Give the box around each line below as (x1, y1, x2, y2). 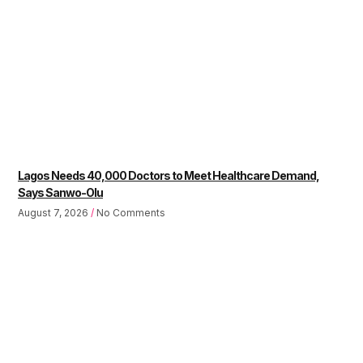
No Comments (94, 207, 165, 220)
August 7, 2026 (18, 207, 91, 220)
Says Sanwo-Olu (18, 186, 103, 200)
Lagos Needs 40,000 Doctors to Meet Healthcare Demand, (18, 169, 319, 183)
